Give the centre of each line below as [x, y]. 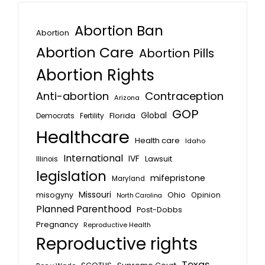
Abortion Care [85, 52]
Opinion [206, 195]
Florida [122, 116]
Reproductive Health [117, 225]
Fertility [92, 116]
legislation [71, 176]
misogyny [55, 195]
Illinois [47, 159]
